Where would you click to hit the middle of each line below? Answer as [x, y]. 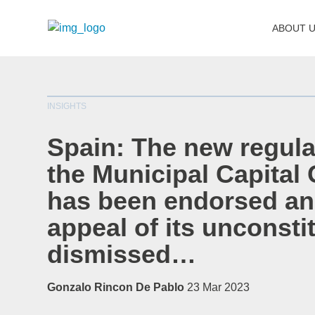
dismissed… [122, 254]
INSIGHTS [67, 106]
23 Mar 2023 [219, 287]
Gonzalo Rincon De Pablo [116, 287]
